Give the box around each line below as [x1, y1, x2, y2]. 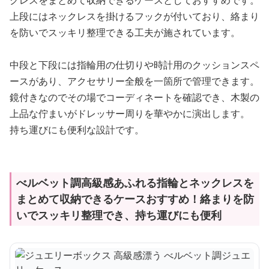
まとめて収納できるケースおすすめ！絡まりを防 [16, 192, 254, 207]
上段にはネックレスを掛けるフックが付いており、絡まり [10, 10, 259, 23]
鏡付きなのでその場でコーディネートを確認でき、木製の [10, 91, 259, 104]
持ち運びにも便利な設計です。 [10, 123, 144, 137]
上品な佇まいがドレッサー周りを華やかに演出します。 [10, 107, 250, 121]
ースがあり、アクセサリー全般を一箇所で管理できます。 [10, 74, 259, 88]
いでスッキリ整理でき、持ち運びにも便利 [16, 208, 222, 223]
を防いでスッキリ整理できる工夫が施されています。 [10, 26, 240, 40]
